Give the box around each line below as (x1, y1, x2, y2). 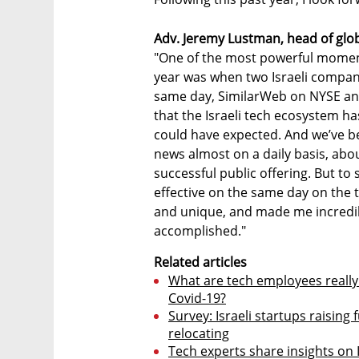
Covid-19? (168, 288, 226, 307)
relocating (168, 324, 229, 342)
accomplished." (154, 221, 246, 240)
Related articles (154, 252, 247, 271)
